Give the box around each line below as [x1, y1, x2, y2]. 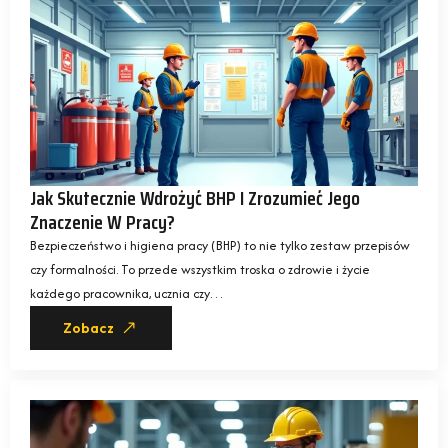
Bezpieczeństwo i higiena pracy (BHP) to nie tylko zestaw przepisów [30, 236, 410, 256]
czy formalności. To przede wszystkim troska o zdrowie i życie [30, 260, 370, 280]
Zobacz [63, 319, 114, 338]
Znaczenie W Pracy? [30, 206, 175, 239]
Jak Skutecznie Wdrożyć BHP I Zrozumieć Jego [30, 182, 360, 215]
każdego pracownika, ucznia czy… [30, 284, 224, 304]
